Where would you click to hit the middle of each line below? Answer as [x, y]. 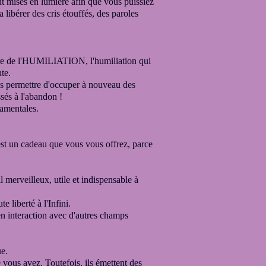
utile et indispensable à [95, 180]
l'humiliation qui [119, 61]
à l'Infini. [54, 203]
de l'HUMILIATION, [46, 61]
